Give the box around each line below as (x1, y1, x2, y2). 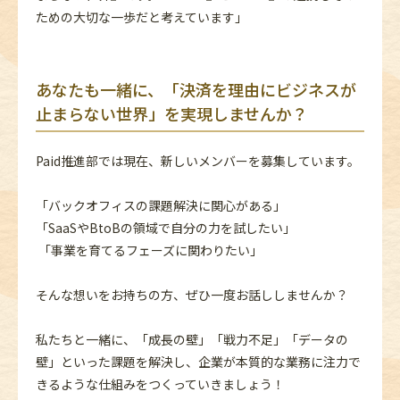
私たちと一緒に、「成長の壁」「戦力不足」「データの (36, 329, 348, 348)
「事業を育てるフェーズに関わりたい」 (36, 240, 262, 259)
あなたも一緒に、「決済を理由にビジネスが (36, 77, 356, 101)
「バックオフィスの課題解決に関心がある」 (36, 196, 286, 214)
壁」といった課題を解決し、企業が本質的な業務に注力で (36, 352, 361, 371)
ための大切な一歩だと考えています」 (36, 7, 247, 26)
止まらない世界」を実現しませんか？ (36, 101, 308, 125)
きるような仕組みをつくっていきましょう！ (36, 374, 285, 393)
